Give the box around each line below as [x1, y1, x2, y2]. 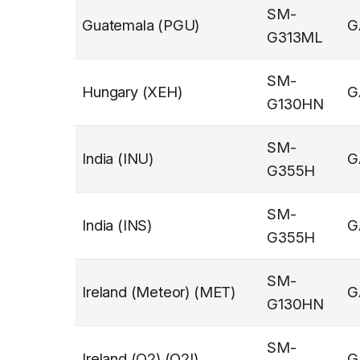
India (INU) [82, 149, 154, 167]
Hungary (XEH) [82, 82, 182, 100]
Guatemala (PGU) [82, 15, 200, 34]
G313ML [267, 27, 323, 46]
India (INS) [82, 215, 153, 234]
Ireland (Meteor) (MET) [82, 282, 236, 301]
